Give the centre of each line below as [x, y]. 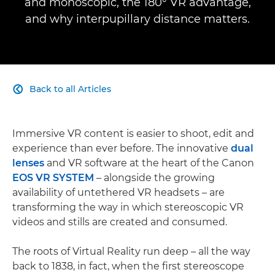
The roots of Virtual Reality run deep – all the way [131, 252]
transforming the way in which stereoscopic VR [128, 207]
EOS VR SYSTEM [53, 178]
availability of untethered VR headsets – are [118, 193]
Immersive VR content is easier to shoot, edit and [133, 134]
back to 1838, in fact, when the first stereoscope [128, 266]
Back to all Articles [70, 89]
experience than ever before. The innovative [122, 149]
